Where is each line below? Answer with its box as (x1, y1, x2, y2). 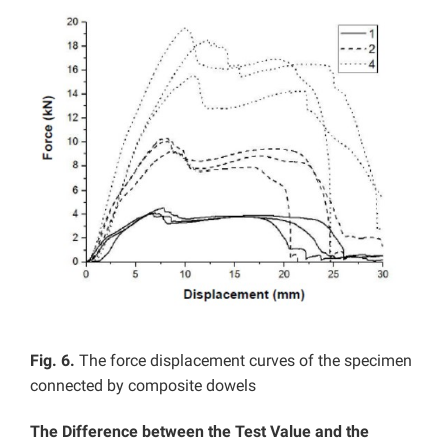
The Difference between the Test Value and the (30, 422, 369, 442)
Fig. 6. (30, 351, 79, 371)
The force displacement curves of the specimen (79, 351, 412, 371)
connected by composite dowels (30, 376, 256, 396)
